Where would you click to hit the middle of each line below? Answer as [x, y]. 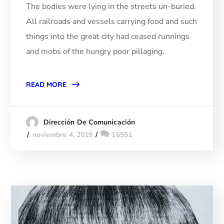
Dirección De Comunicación [89, 122]
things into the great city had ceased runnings [108, 37]
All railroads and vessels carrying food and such [112, 22]
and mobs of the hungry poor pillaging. [95, 52]
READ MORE [46, 85]
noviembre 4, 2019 [62, 135]
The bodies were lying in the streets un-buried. [111, 7]
